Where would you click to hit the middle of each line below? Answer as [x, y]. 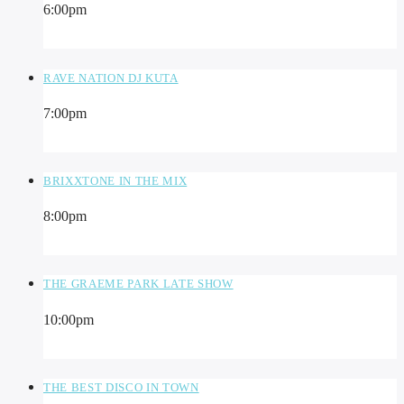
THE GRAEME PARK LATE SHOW [138, 284]
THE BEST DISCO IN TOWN [121, 387]
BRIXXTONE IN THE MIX [115, 180]
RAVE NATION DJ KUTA [111, 78]
